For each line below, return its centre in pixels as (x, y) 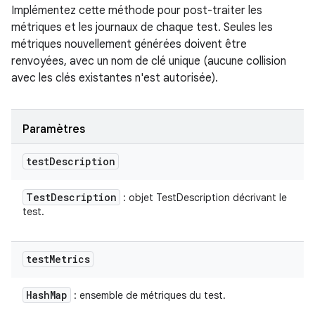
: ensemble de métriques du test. (148, 295)
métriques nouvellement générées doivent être (129, 44)
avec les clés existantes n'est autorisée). (115, 78)
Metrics (70, 259)
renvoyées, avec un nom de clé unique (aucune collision (149, 61)
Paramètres (54, 129)
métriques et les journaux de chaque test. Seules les (142, 27)
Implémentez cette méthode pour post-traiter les (137, 11)
